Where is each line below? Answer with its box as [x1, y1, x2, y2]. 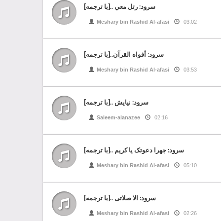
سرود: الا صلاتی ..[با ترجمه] [84, 193, 156, 202]
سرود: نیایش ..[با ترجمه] [84, 98, 148, 106]
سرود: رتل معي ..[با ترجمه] [84, 2, 155, 10]
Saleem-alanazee [97, 114, 140, 120]
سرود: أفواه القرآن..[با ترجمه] [84, 50, 164, 58]
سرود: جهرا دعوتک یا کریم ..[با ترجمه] [84, 146, 184, 154]
